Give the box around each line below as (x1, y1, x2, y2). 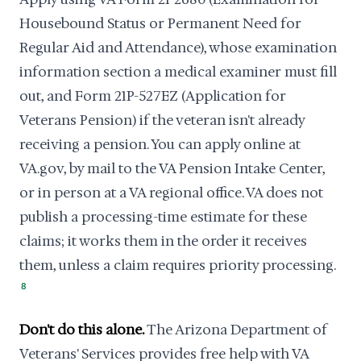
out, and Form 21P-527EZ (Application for (19, 87, 286, 105)
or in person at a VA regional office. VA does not (19, 184, 323, 201)
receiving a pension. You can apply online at (19, 135, 301, 153)
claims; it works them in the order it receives (19, 232, 307, 250)
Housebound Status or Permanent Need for (19, 15, 301, 32)
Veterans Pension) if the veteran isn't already (19, 111, 305, 129)
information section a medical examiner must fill (19, 63, 337, 81)
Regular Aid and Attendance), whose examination (19, 39, 337, 56)
